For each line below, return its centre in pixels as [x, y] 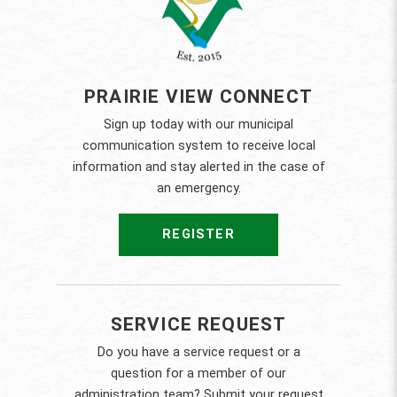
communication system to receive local [198, 146]
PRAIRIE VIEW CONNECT [198, 97]
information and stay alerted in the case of [198, 167]
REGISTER [198, 235]
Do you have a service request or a [198, 353]
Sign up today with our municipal [198, 125]
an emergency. [198, 189]
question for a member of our [198, 374]
